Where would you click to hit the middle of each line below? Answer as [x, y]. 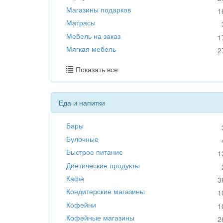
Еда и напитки [82, 103]
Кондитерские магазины [106, 191]
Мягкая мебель [91, 49]
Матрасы [81, 23]
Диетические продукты [103, 165]
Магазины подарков [99, 9]
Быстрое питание [95, 152]
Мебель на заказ [93, 36]
